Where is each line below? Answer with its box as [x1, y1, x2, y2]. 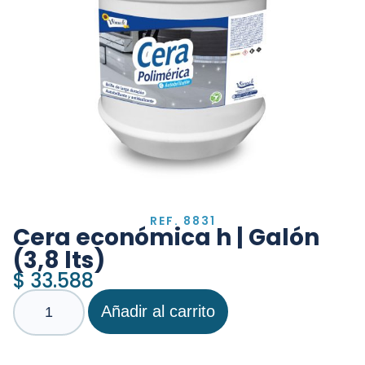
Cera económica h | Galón [13, 222, 319, 254]
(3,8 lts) [13, 244, 105, 277]
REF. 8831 [149, 213, 216, 230]
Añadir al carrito [101, 302, 215, 321]
